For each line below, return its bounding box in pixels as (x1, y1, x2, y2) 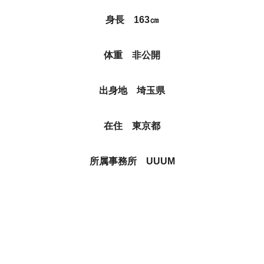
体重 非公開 (104, 50, 160, 60)
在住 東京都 (104, 121, 160, 131)
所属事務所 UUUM (89, 156, 175, 166)
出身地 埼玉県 (99, 85, 165, 95)
